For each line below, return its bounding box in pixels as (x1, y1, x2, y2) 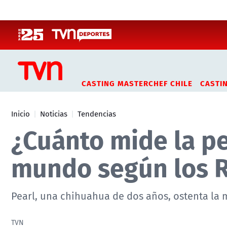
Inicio (11, 107, 30, 119)
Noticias (40, 107, 67, 119)
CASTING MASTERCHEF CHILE (82, 77, 193, 89)
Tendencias (78, 107, 116, 119)
